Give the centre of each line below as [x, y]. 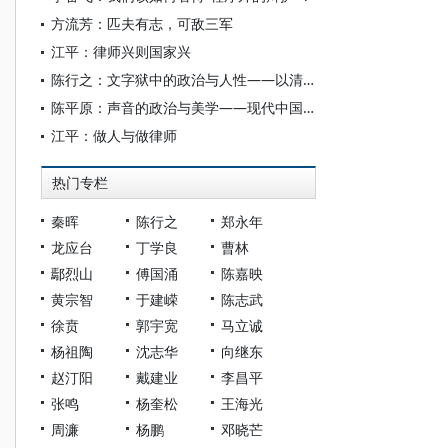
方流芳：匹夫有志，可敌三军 [142, 23]
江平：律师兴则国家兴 [121, 51]
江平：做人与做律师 [114, 135]
